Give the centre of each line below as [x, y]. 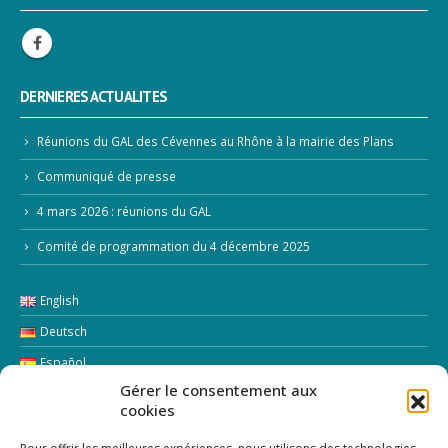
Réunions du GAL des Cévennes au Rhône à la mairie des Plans [215, 141]
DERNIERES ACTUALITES [93, 97]
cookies [147, 410]
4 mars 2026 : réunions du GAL [124, 211]
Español [62, 361]
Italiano [60, 392]
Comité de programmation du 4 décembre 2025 [173, 245]
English [59, 299]
